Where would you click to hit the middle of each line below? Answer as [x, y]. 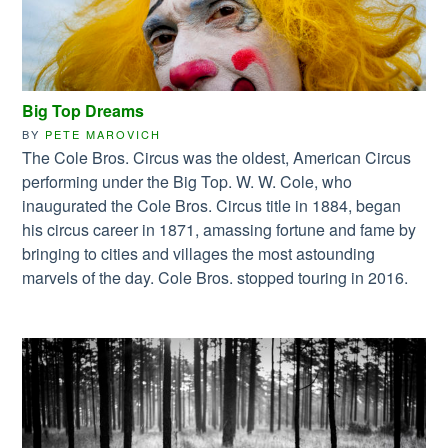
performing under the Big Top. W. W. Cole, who [187, 181]
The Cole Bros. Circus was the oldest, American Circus [217, 157]
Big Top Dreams [83, 110]
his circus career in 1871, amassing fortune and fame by [219, 229]
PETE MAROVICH [103, 133]
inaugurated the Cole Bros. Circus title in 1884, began [212, 205]
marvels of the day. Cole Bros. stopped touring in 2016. [215, 277]
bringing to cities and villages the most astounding [199, 253]
